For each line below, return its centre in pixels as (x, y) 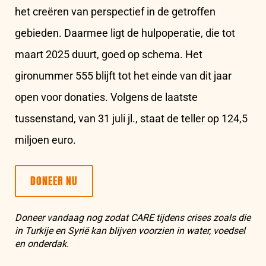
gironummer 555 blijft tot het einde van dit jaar (123, 76)
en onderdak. (42, 244)
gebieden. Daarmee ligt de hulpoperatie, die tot (125, 33)
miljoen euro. (45, 140)
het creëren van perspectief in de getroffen (115, 12)
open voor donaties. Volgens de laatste (106, 97)
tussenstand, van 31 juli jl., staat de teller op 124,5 (131, 119)
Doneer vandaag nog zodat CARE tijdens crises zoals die (133, 218)
